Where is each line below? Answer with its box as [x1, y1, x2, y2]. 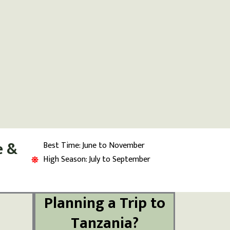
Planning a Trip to [44, 190, 165, 216]
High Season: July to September [43, 152, 150, 166]
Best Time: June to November [43, 139, 145, 152]
